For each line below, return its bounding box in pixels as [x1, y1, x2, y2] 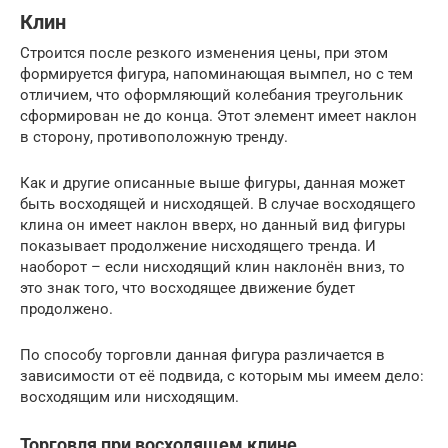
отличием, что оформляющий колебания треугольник [20, 85, 403, 104]
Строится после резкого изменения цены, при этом [20, 43, 388, 62]
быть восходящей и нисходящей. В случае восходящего [20, 194, 416, 213]
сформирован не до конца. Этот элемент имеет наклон [20, 106, 417, 125]
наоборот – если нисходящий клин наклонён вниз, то [20, 257, 405, 276]
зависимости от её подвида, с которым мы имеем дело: [20, 366, 424, 385]
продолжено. [20, 299, 113, 318]
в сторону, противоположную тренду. [20, 127, 288, 146]
